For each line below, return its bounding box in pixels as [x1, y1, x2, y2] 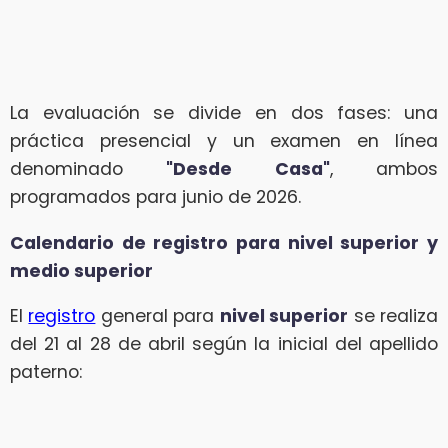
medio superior [10, 258, 153, 283]
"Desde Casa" [166, 156, 330, 181]
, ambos [329, 156, 439, 181]
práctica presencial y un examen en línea [10, 128, 438, 153]
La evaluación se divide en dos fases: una [10, 100, 438, 125]
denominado [10, 156, 167, 181]
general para [95, 304, 220, 329]
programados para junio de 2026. [10, 184, 301, 209]
